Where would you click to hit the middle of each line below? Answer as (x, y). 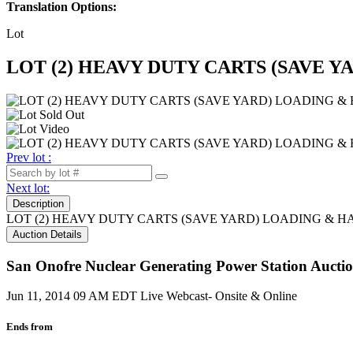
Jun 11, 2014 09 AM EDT (72, 296)
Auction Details (47, 234)
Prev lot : (29, 157)
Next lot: (28, 188)
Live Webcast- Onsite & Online (219, 296)
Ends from (30, 327)
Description (38, 203)
